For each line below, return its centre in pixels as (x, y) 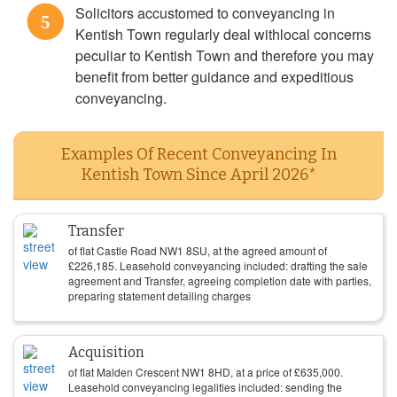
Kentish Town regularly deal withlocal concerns (223, 34)
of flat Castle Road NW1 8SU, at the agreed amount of (198, 250)
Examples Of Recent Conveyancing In (198, 154)
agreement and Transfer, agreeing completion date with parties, (220, 280)
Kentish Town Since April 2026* (198, 175)
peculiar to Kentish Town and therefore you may (225, 55)
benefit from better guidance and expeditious (214, 77)
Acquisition (106, 352)
